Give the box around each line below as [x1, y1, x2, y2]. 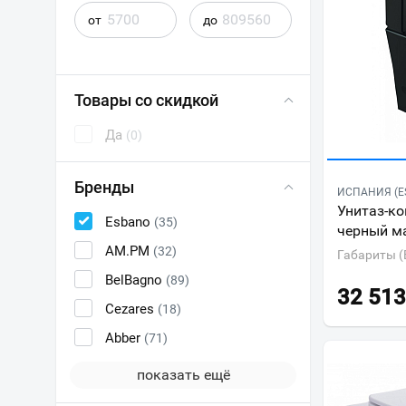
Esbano [105, 214, 154, 230]
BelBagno [105, 272, 166, 288]
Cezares [105, 301, 158, 317]
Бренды [74, 178, 134, 197]
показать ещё [136, 366, 230, 383]
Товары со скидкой [74, 91, 218, 110]
